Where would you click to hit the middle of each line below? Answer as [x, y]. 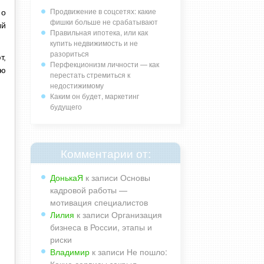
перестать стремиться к [90, 74]
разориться [70, 53]
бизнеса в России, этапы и [101, 227]
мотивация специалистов [99, 202]
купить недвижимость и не [94, 42]
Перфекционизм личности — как [105, 64]
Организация [137, 214]
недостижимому [77, 85]
